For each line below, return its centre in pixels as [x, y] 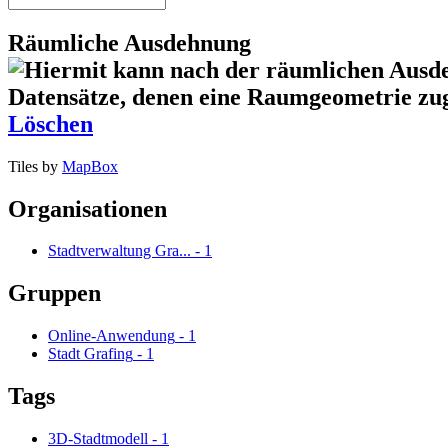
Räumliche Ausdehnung [129, 42]
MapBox [90, 166]
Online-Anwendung [111, 336]
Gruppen [54, 293]
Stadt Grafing [90, 354]
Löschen [50, 123]
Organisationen [87, 208]
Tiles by [35, 166]
